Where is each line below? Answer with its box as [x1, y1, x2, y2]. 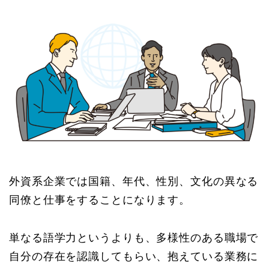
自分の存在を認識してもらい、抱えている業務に [9, 250, 259, 262]
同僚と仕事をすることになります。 [9, 193, 191, 206]
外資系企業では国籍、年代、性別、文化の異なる [9, 175, 259, 187]
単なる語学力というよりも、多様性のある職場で [9, 231, 259, 244]
